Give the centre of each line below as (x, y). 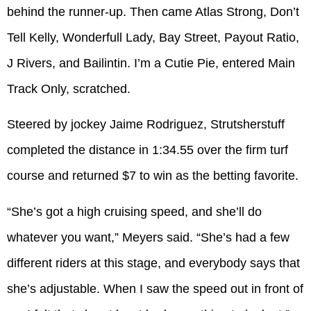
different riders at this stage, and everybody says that (153, 263)
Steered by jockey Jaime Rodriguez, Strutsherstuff (146, 125)
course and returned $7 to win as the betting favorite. (153, 176)
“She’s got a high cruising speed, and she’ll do (134, 211)
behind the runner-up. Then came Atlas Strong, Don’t (153, 11)
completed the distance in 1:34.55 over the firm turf (148, 150)
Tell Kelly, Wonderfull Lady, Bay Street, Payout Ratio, (153, 37)
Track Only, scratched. (69, 89)
